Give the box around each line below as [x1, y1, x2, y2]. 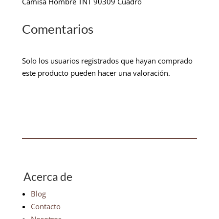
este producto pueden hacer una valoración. [22, 68, 170, 78]
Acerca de [23, 170, 72, 184]
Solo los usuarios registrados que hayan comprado [22, 56, 193, 66]
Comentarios [22, 21, 93, 37]
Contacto [30, 201, 61, 212]
